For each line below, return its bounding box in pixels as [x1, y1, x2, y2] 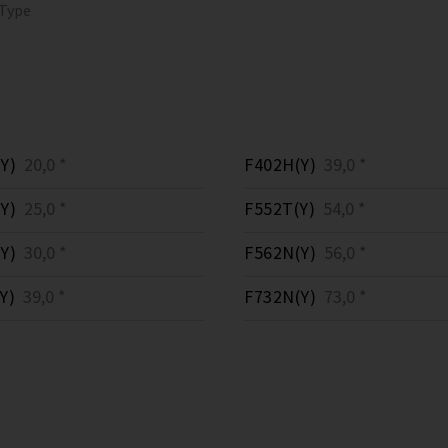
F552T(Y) [244, 197, 315, 220]
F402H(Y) [244, 153, 316, 176]
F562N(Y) [244, 241, 316, 264]
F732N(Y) [244, 285, 316, 308]
